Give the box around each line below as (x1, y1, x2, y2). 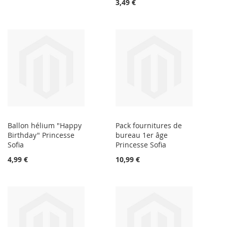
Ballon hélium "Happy (8, 121, 82, 131)
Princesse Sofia (116, 140, 167, 150)
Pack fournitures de (116, 121, 182, 131)
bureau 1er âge (116, 130, 168, 140)
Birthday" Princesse (8, 130, 74, 140)
